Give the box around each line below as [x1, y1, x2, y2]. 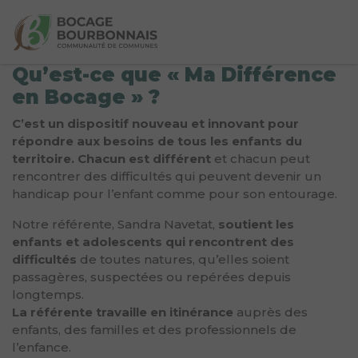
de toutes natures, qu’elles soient [77, 252, 289, 267]
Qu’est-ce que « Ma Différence [12, 63, 336, 86]
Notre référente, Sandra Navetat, [12, 217, 218, 232]
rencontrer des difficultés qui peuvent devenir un [12, 169, 321, 184]
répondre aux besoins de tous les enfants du [12, 133, 302, 149]
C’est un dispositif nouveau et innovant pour [12, 116, 299, 131]
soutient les [218, 217, 294, 232]
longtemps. [12, 287, 87, 302]
